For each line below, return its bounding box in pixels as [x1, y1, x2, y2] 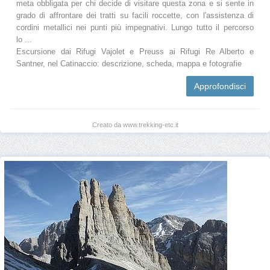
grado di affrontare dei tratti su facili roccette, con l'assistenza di [16, 11, 254, 20]
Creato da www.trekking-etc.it [92, 121, 178, 128]
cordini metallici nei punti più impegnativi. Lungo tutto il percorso [16, 23, 254, 32]
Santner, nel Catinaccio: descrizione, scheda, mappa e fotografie [16, 59, 242, 68]
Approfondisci [194, 81, 246, 91]
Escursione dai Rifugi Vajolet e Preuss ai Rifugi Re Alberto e [16, 47, 254, 56]
